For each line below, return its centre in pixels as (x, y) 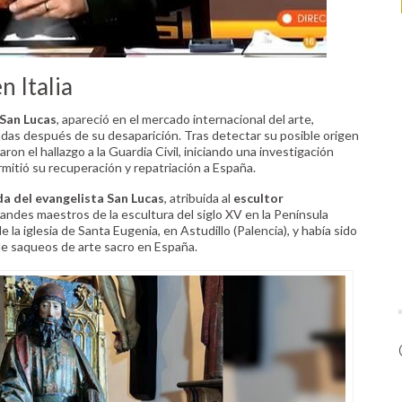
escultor (258, 198)
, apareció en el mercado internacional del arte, (185, 118)
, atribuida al (199, 198)
